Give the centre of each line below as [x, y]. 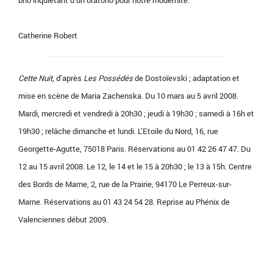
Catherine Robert [48, 36]
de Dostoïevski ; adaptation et [186, 78]
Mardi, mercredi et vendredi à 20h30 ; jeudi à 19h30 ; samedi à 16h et [136, 114]
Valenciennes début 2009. [63, 220]
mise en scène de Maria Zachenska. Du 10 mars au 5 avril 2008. [128, 96]
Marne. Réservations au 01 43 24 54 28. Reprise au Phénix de [124, 202]
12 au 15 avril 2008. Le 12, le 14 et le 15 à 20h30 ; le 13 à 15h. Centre [135, 167]
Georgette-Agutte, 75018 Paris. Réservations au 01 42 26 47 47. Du [134, 149]
